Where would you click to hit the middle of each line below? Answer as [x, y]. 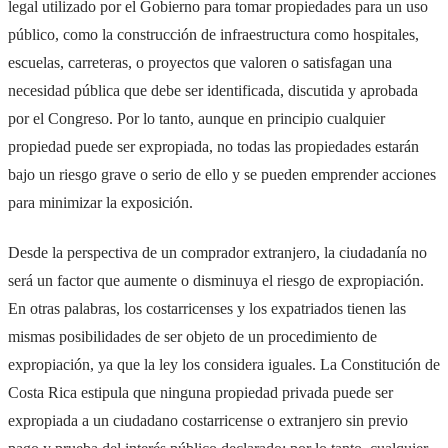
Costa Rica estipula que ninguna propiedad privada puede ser [200, 393]
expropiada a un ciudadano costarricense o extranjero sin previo [208, 421]
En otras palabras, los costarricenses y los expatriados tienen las [207, 309]
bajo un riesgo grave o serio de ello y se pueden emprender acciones [222, 175]
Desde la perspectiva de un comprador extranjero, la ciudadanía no [217, 253]
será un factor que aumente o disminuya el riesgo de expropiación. [216, 281]
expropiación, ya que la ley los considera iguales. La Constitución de [224, 365]
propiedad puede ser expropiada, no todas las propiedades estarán [213, 147]
